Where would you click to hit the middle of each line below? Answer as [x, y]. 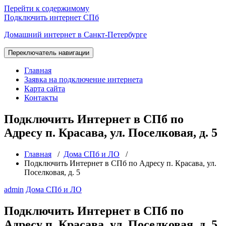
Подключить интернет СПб [51, 17]
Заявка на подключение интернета [83, 79]
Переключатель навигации [49, 53]
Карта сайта [45, 89]
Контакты [41, 98]
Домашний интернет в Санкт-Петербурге [75, 35]
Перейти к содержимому [47, 8]
